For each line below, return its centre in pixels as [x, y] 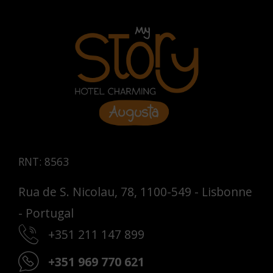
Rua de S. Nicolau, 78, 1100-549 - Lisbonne [135, 192]
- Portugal [46, 213]
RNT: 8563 [44, 162]
